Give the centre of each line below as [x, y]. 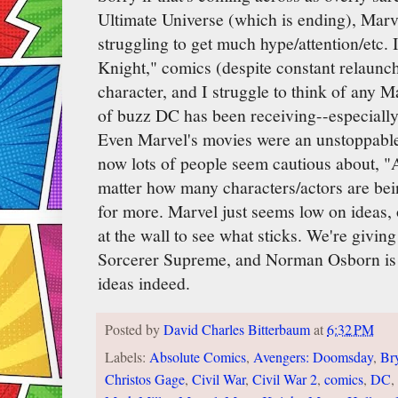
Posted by [134, 330]
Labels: [127, 357]
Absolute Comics [198, 357]
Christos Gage [145, 379]
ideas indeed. [144, 283]
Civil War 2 [285, 379]
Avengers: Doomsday [313, 357]
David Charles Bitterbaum [237, 330]
